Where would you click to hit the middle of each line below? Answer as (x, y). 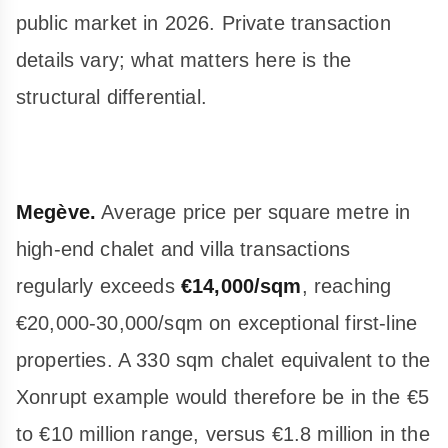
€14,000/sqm (241, 285)
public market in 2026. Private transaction (203, 22)
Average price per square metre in (253, 211)
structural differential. (111, 96)
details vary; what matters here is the (184, 59)
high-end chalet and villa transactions (183, 248)
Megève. (56, 211)
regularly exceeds (98, 285)
